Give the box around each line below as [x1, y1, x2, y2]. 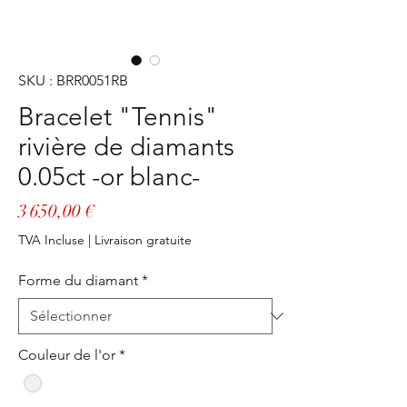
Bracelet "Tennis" [18, 101, 218, 132]
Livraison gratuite [94, 231, 192, 248]
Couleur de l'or [18, 345, 115, 363]
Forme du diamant [18, 271, 138, 289]
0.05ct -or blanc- [18, 161, 200, 192]
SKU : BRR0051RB [18, 71, 128, 89]
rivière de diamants [18, 131, 234, 162]
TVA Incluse [18, 231, 84, 248]
